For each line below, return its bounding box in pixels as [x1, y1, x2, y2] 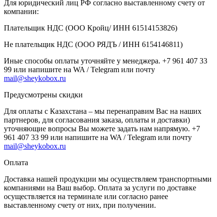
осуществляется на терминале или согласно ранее [4, 192, 168, 201]
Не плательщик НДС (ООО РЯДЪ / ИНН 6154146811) [4, 40, 183, 48]
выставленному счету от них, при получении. [4, 201, 156, 209]
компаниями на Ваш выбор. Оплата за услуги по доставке [4, 183, 196, 192]
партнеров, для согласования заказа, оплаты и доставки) [4, 115, 190, 124]
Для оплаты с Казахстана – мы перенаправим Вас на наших [4, 107, 201, 115]
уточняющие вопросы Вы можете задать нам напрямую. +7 [4, 124, 200, 133]
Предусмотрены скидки [4, 90, 83, 99]
